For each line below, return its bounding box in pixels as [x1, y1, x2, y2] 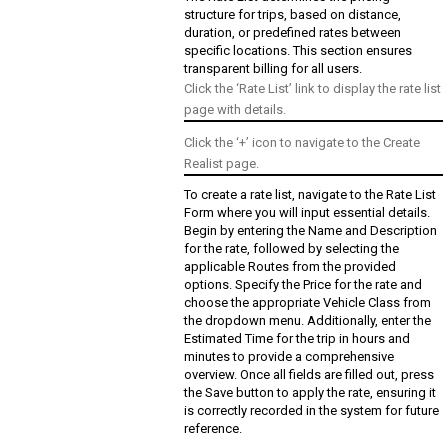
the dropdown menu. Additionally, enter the [184, 313, 432, 329]
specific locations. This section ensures [184, 43, 413, 59]
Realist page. [184, 156, 260, 172]
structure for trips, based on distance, [184, 7, 402, 23]
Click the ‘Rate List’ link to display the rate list [184, 81, 442, 97]
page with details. [184, 102, 287, 118]
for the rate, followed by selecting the [184, 241, 400, 257]
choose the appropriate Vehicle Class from [184, 295, 432, 311]
